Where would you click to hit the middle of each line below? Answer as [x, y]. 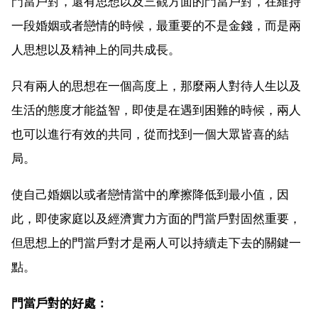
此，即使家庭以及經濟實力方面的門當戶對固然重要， [156, 218]
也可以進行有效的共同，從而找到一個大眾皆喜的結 [150, 134]
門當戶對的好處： [60, 303]
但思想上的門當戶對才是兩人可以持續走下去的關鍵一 [156, 242]
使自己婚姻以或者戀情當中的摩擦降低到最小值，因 [150, 194]
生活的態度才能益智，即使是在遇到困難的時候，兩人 [156, 110]
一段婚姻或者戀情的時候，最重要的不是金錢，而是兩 [156, 25]
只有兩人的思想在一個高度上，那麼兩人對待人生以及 [156, 86]
